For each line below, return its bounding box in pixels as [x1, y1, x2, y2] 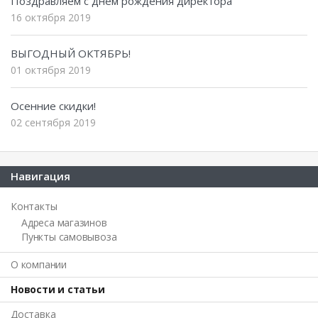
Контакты [11, 199, 57, 213]
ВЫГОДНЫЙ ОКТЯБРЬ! [11, 45, 131, 60]
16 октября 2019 [11, 10, 91, 24]
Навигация [11, 168, 70, 183]
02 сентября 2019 [11, 115, 96, 129]
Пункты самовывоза [21, 229, 117, 243]
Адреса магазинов [21, 215, 107, 229]
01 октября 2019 [11, 62, 91, 77]
